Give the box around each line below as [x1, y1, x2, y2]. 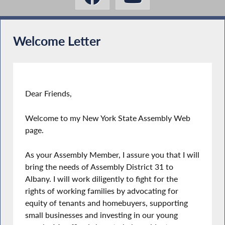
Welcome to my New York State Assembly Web [25, 113, 191, 124]
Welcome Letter [13, 34, 100, 49]
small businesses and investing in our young [25, 209, 178, 220]
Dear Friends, [25, 88, 72, 99]
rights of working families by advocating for [25, 185, 179, 196]
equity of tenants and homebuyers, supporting [25, 197, 188, 208]
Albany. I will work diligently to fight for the [25, 173, 178, 184]
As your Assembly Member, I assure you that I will [25, 149, 200, 160]
